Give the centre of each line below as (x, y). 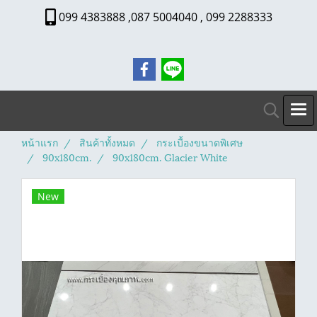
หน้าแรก (40, 142)
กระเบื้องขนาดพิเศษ (200, 142)
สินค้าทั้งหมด (107, 142)
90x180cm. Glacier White (170, 157)
